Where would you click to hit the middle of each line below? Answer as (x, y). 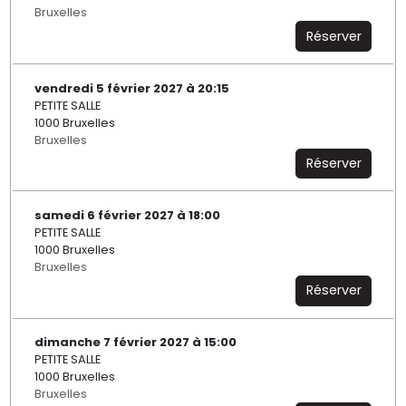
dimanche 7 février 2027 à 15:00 (135, 343)
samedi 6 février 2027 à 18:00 (127, 215)
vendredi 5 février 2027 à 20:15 (131, 88)
